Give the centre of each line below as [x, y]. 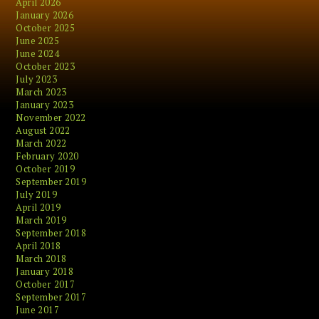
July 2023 [37, 79]
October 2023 [46, 66]
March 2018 [41, 258]
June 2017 [38, 310]
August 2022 [43, 130]
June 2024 [38, 53]
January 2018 [45, 271]
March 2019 [41, 220]
